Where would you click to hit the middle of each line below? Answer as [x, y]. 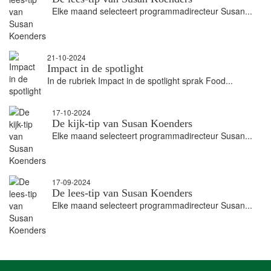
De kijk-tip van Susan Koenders [122, 123]
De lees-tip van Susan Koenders [122, 193]
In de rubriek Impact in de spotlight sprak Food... [140, 80]
